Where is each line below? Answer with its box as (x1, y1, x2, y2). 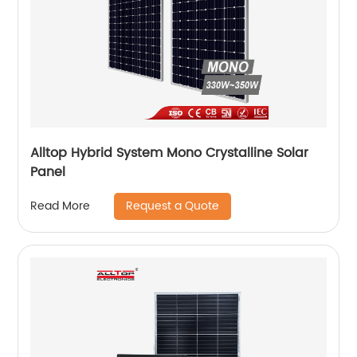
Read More (30, 197, 91, 216)
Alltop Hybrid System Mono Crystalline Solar (30, 142, 309, 163)
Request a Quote (126, 196, 220, 215)
